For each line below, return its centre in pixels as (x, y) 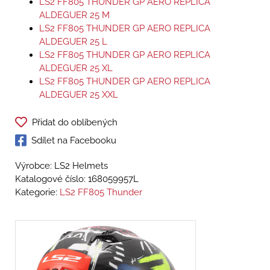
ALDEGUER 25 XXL (79, 95)
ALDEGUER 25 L (73, 42)
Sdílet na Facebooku (74, 141)
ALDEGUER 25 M (74, 15)
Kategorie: (37, 193)
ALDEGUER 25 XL (76, 68)
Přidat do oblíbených (75, 123)
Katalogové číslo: (52, 179)
